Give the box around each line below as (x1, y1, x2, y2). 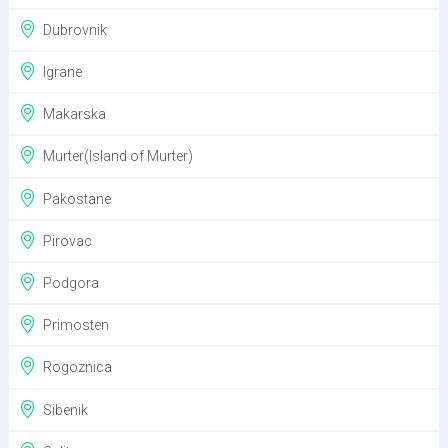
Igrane (37, 64, 82, 81)
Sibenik (37, 401, 88, 418)
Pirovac (37, 233, 92, 250)
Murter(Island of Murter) (37, 148, 193, 165)
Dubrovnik (37, 22, 107, 39)
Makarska (37, 106, 106, 123)
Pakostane (37, 190, 111, 207)
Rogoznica (37, 359, 112, 376)
